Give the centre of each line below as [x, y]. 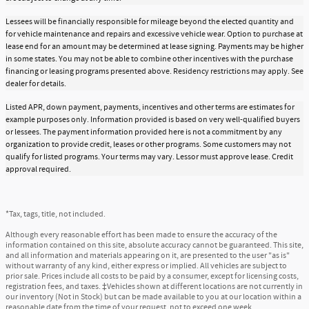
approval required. [38, 170]
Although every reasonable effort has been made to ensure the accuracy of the [141, 235]
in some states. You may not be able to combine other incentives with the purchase [149, 60]
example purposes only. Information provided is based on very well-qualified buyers [153, 120]
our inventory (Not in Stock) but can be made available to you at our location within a [153, 297]
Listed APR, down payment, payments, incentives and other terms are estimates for [150, 108]
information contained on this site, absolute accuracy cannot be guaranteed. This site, [154, 246]
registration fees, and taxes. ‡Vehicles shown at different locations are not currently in [154, 287]
